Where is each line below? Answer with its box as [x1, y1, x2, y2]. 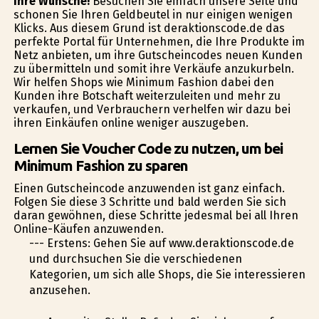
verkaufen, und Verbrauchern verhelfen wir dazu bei [13, 103, 291, 117]
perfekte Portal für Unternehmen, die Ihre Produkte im [13, 35, 305, 49]
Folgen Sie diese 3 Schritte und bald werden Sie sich [13, 195, 286, 209]
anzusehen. [28, 283, 90, 298]
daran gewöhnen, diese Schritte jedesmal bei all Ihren [13, 209, 298, 223]
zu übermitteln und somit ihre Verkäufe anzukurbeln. [13, 62, 294, 76]
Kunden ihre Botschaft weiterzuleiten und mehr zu [13, 89, 281, 103]
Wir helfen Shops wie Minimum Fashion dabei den [13, 75, 274, 90]
